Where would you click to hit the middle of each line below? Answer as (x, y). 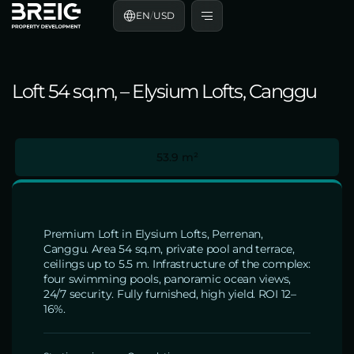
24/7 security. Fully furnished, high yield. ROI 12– (170, 294)
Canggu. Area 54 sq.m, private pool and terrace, (169, 249)
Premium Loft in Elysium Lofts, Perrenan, (153, 234)
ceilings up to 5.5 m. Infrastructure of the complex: (177, 264)
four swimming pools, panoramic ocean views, (167, 279)
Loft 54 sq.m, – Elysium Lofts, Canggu (164, 91)
